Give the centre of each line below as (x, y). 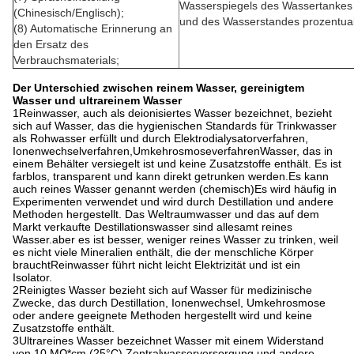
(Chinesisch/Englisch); (69, 13)
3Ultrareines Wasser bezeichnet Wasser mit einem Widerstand (168, 341)
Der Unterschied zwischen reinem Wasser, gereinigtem (158, 88)
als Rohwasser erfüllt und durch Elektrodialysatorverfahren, (160, 138)
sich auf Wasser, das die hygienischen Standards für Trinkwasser (175, 126)
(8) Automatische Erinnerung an (93, 28)
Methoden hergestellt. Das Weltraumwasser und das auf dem (166, 214)
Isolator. (32, 277)
